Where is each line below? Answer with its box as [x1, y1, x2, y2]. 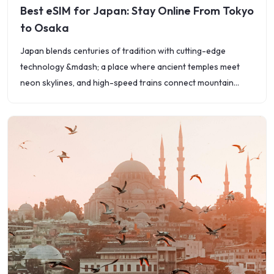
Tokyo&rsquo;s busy [20, 109, 98, 120]
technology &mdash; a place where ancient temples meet [20, 61, 240, 72]
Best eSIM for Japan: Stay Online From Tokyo [20, 4, 254, 18]
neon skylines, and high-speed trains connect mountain [20, 77, 234, 88]
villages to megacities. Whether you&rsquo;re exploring [20, 93, 234, 104]
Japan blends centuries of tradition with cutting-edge [20, 45, 226, 56]
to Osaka [20, 21, 69, 35]
